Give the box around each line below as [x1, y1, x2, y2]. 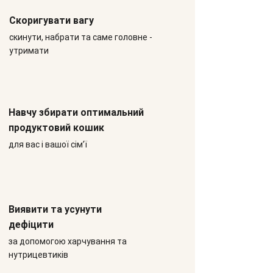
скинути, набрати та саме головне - [9, 32, 152, 42]
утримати [9, 46, 49, 55]
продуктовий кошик [9, 122, 104, 133]
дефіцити [9, 219, 54, 230]
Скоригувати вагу [9, 15, 94, 26]
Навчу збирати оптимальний [9, 107, 144, 118]
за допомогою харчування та [9, 236, 127, 246]
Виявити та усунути [9, 204, 102, 215]
